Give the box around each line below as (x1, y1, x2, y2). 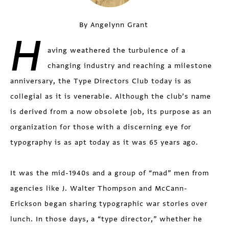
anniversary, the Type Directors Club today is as (10, 76, 192, 86)
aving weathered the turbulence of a (48, 45, 186, 55)
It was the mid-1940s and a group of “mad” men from (10, 168, 210, 178)
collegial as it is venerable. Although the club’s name (10, 91, 212, 101)
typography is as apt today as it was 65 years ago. (10, 137, 199, 147)
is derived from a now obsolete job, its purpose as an (10, 106, 212, 117)
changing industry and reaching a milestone (48, 60, 212, 71)
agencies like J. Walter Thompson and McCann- (10, 183, 188, 193)
